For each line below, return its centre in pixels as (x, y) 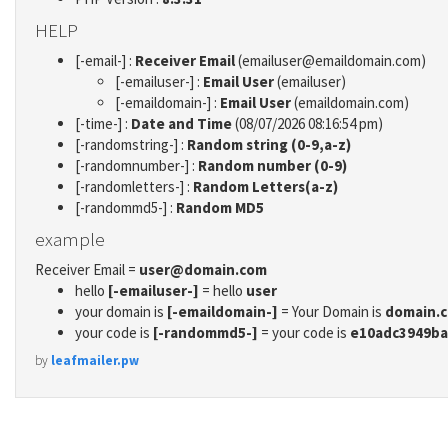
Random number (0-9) (272, 166)
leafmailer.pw (95, 360)
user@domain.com (203, 270)
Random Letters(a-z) (265, 187)
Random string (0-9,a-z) (269, 145)
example (70, 238)
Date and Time (181, 124)
